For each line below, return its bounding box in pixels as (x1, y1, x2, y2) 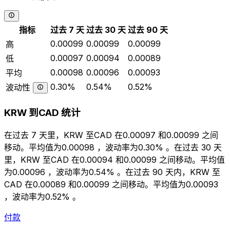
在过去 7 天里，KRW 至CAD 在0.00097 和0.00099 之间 (4, 129, 218, 140)
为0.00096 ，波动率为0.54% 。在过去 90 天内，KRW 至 (4, 166, 220, 177)
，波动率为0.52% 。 (4, 191, 81, 202)
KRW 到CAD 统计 (4, 107, 81, 119)
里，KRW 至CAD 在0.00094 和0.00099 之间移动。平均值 (4, 154, 225, 165)
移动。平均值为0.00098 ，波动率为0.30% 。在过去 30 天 (4, 142, 222, 152)
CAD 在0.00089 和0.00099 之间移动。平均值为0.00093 (4, 179, 218, 189)
